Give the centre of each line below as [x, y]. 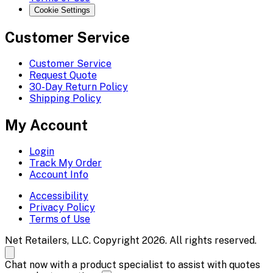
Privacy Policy [62, 207]
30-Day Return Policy [79, 87]
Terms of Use [60, 219]
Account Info [59, 174]
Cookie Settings [62, 10]
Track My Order [66, 163]
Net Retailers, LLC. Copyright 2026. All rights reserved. [131, 240]
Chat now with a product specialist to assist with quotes [133, 264]
